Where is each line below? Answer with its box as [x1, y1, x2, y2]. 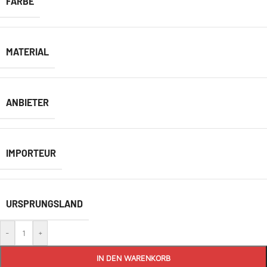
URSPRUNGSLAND [6, 198, 83, 209]
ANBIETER [6, 97, 49, 108]
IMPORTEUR [6, 147, 56, 159]
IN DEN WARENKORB [97, 253, 170, 263]
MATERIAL [6, 46, 49, 57]
